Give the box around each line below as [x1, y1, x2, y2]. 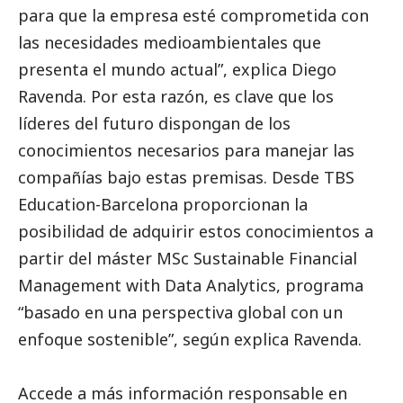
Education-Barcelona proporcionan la [18, 193, 308, 216]
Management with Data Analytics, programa [18, 274, 363, 297]
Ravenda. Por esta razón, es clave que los [18, 85, 334, 108]
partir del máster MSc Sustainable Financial [18, 247, 357, 270]
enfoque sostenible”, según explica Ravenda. [18, 328, 362, 351]
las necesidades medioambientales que [18, 31, 321, 54]
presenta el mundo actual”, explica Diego [18, 58, 336, 81]
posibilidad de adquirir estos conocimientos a [18, 220, 373, 243]
